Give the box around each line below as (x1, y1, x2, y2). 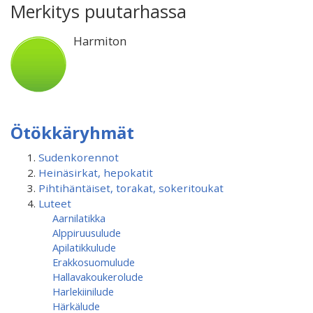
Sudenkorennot (38, 150, 119, 164)
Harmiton (73, 33, 126, 49)
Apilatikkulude (52, 240, 116, 254)
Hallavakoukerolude (52, 270, 143, 284)
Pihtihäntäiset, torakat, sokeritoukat (38, 181, 224, 195)
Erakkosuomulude (52, 255, 135, 269)
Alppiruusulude (52, 226, 121, 240)
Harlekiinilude (52, 284, 114, 298)
